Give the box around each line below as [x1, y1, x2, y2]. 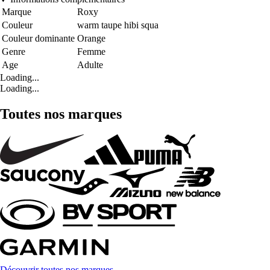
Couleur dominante [2, 33, 75, 44]
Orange [77, 33, 105, 44]
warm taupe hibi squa [77, 20, 159, 31]
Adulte [77, 60, 103, 71]
